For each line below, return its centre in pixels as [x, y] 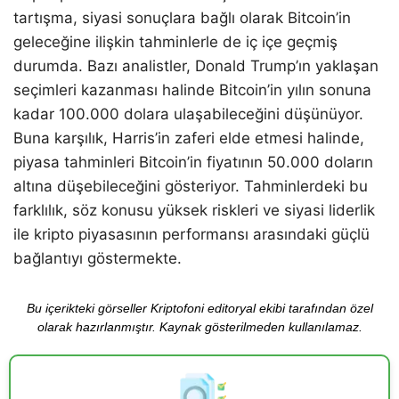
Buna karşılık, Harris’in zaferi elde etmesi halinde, [189, 138]
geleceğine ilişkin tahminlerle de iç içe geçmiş [175, 42]
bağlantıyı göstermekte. [98, 259]
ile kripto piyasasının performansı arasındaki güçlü [191, 235]
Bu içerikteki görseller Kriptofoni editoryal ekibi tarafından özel [199, 309]
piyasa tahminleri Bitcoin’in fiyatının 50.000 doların [193, 163]
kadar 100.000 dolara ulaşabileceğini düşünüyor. [188, 114]
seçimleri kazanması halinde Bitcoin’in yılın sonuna [192, 90]
